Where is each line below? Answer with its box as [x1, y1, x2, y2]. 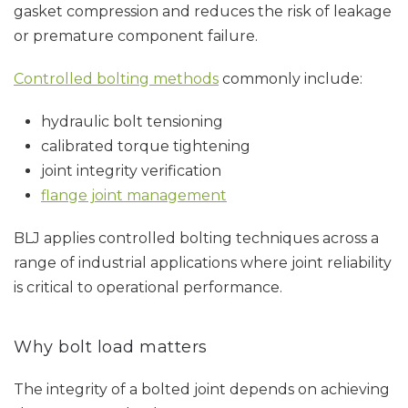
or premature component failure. [14, 27, 258, 45]
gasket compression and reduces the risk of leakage [14, 3, 392, 20]
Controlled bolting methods [14, 70, 219, 87]
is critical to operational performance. [14, 279, 282, 296]
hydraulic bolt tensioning [41, 113, 223, 130]
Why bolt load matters [14, 337, 208, 357]
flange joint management [41, 187, 227, 204]
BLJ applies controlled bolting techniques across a [14, 229, 379, 247]
